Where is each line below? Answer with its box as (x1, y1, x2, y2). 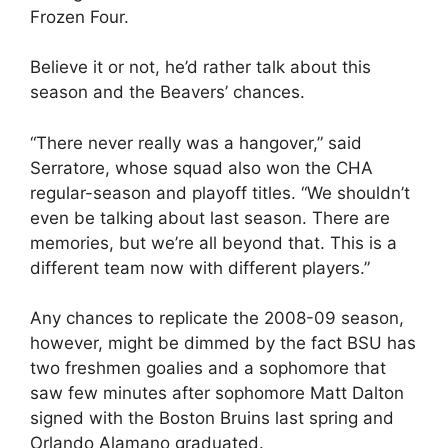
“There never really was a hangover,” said (30, 132, 362, 153)
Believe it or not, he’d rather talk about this (30, 57, 371, 77)
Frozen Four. (30, 6, 129, 27)
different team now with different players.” (30, 257, 370, 278)
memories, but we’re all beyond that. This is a (30, 232, 397, 253)
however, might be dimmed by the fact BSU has (30, 333, 416, 353)
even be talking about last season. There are (30, 207, 390, 228)
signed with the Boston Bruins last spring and (30, 408, 394, 428)
